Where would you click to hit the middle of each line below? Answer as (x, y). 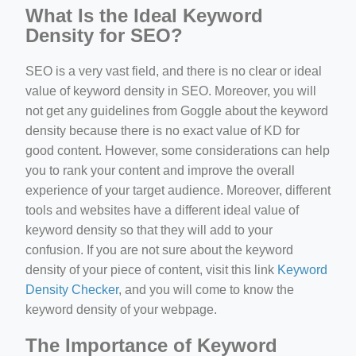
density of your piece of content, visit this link (151, 269)
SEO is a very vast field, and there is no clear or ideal (174, 71)
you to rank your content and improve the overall (160, 170)
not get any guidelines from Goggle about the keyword (177, 110)
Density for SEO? (104, 35)
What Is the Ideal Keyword (144, 15)
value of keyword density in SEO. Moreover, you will (171, 91)
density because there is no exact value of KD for (163, 130)
